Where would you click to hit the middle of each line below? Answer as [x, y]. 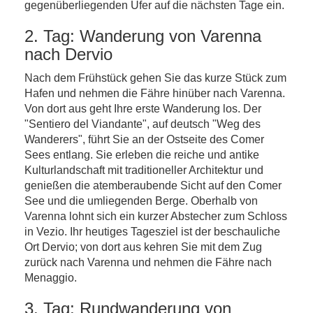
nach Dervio [68, 54]
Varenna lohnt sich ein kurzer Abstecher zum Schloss [156, 216]
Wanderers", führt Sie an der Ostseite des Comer [144, 139]
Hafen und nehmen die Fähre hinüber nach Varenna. [155, 93]
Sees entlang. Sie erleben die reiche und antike [142, 155]
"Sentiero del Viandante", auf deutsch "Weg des [143, 124]
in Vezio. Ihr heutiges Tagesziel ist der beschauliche [152, 232]
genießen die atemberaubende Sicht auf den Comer [153, 185]
